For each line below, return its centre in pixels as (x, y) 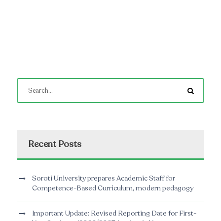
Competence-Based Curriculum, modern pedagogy (113, 188)
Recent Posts (55, 144)
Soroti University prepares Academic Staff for (104, 179)
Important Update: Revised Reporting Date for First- (114, 214)
